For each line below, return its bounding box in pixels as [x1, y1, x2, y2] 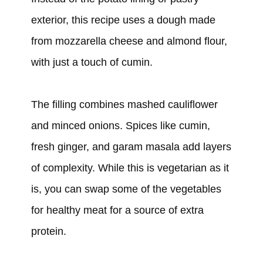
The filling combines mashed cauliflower [31, 98, 218, 110]
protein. [31, 225, 66, 237]
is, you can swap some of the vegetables [31, 183, 221, 195]
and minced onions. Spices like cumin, [31, 119, 210, 131]
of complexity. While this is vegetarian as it [31, 161, 229, 174]
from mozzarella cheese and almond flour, [31, 35, 227, 47]
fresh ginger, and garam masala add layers [31, 140, 231, 153]
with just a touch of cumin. [31, 56, 153, 68]
